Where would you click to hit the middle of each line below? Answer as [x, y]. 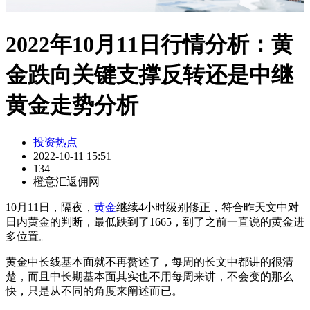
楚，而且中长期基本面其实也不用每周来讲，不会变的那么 [149, 277]
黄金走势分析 [72, 105]
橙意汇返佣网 [66, 182]
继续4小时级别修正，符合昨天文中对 [208, 208]
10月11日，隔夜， [50, 208]
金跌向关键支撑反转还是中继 [149, 75]
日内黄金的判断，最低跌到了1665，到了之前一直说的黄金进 [155, 222]
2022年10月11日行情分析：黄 [149, 44]
